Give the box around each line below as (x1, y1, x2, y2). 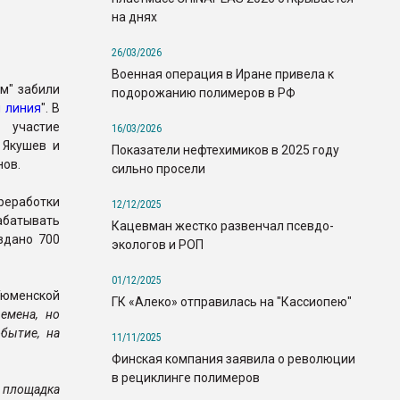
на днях (112, 9, 157, 24)
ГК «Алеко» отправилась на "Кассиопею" (112, 294, 352, 309)
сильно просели (112, 161, 205, 176)
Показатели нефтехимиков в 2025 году (112, 142, 339, 157)
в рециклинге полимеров (112, 370, 260, 385)
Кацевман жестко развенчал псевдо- (112, 218, 334, 233)
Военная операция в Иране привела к (112, 66, 334, 81)
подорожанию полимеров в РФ (112, 85, 296, 100)
